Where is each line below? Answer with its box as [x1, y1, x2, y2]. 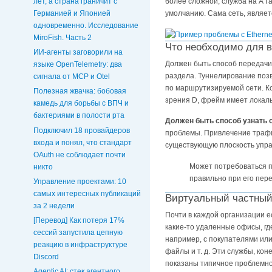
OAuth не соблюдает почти [33, 150, 126, 159]
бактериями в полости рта [33, 111, 124, 120]
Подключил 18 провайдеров [33, 126, 130, 135]
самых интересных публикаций [33, 189, 141, 198]
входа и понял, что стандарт [33, 138, 132, 147]
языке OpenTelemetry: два [33, 60, 122, 69]
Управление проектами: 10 [33, 177, 126, 186]
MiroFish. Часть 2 [33, 33, 92, 42]
